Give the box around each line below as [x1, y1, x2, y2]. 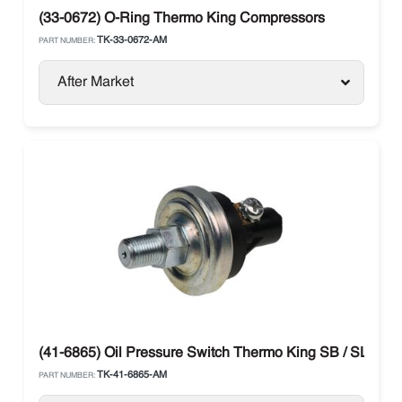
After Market [57, 75, 134, 90]
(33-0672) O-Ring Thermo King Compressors [38, 12, 325, 26]
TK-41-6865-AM [96, 371, 167, 380]
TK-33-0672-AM [96, 36, 167, 46]
